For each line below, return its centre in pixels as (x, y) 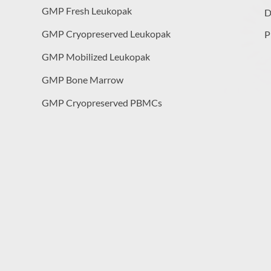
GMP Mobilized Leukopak (96, 57)
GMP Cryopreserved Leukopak (106, 34)
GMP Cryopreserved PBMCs (102, 103)
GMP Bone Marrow (83, 80)
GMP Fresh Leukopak (87, 11)
